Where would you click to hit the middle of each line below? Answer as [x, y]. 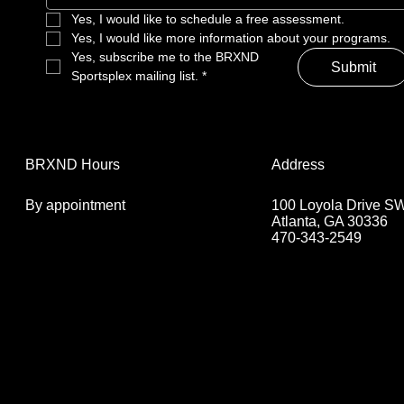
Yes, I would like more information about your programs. [230, 38]
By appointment [75, 205]
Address [298, 164]
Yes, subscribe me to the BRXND [165, 57]
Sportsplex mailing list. [134, 76]
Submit [353, 68]
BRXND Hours [72, 165]
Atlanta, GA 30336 [329, 221]
